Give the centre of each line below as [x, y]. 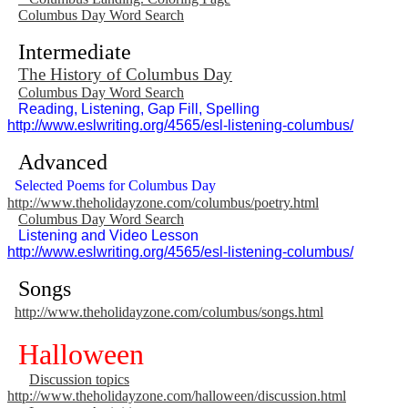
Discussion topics [79, 379]
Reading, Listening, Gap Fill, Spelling [143, 108]
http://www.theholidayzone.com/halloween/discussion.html [177, 395]
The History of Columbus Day [125, 74]
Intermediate [75, 51]
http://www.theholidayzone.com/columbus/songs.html [169, 311]
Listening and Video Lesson [110, 235]
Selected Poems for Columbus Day [115, 185]
